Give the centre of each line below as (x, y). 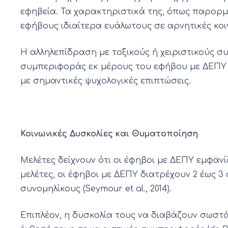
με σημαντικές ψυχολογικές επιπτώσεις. (106, 81)
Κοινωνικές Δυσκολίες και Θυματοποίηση (109, 134)
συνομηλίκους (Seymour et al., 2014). (96, 189)
